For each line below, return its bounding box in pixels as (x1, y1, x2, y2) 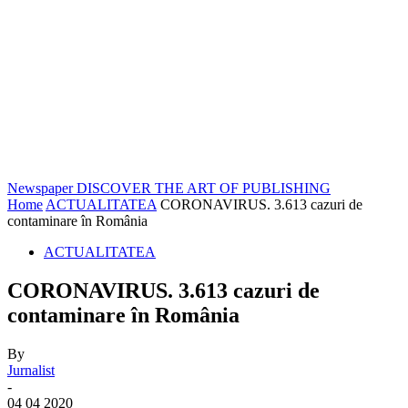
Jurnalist (7, 362, 55, 378)
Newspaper (7, 180, 73, 196)
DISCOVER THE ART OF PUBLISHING (76, 180, 331, 196)
